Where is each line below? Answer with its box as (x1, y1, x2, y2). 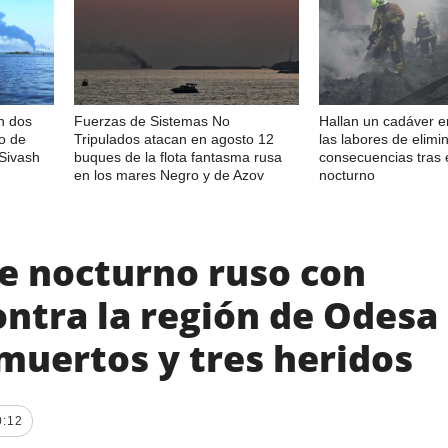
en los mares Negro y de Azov (74, 166, 264, 183)
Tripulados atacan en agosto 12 (74, 130, 274, 147)
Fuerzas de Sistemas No (74, 112, 230, 129)
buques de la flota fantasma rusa (74, 148, 282, 165)
